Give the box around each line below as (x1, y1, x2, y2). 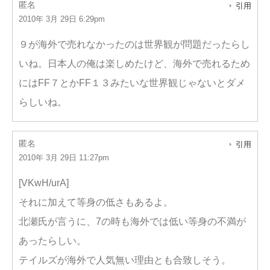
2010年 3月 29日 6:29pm (19, 14, 105, 24)
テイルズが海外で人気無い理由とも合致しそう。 (19, 255, 231, 265)
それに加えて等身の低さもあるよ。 (19, 197, 173, 207)
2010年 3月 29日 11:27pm (19, 153, 109, 162)
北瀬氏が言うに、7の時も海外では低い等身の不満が (19, 216, 246, 227)
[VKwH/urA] (19, 178, 69, 188)
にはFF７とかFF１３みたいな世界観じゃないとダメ (19, 78, 245, 88)
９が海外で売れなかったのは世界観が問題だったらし (19, 39, 250, 49)
